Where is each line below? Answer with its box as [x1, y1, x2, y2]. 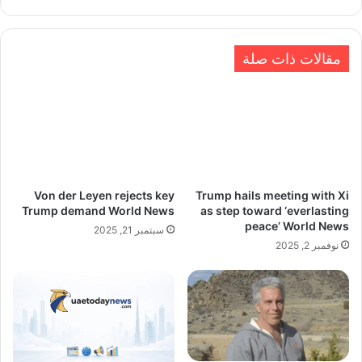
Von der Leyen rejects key [34, 188, 175, 203]
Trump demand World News [22, 204, 175, 218]
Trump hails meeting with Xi [196, 188, 349, 203]
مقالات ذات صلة [242, 50, 341, 68]
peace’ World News [245, 219, 349, 234]
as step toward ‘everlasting [200, 204, 349, 218]
